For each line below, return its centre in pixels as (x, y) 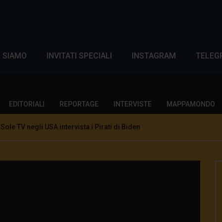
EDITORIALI (27, 104)
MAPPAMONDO (191, 104)
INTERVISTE (133, 104)
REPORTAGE (79, 104)
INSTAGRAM (154, 56)
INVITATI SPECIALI (79, 56)
